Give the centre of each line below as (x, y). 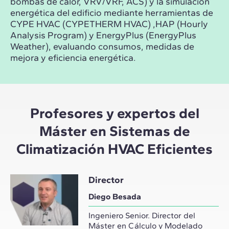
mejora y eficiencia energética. (73, 58)
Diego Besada (114, 197)
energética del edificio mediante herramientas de (112, 13)
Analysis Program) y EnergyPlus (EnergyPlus (103, 36)
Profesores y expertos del (114, 113)
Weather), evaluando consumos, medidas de (102, 47)
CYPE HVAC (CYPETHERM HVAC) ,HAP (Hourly (109, 24)
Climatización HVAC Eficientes (114, 149)
